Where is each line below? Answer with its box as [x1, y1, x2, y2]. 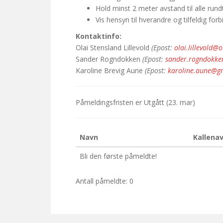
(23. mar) [166, 98, 195, 107]
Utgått [144, 98, 164, 107]
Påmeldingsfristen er [76, 98, 144, 107]
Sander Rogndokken [76, 54, 142, 64]
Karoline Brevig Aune [76, 66, 145, 75]
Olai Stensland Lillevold [76, 43, 151, 52]
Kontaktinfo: [76, 31, 121, 41]
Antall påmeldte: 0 [76, 176, 133, 186]
